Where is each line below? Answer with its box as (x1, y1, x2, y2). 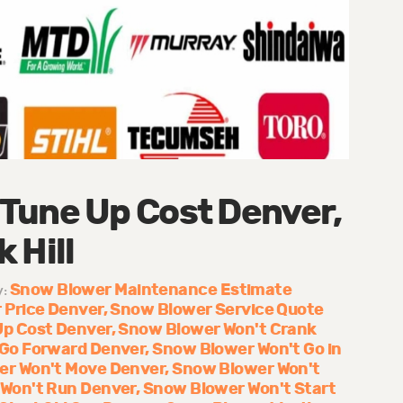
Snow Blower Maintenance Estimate (9, 281, 292, 300)
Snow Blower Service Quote (110, 300, 324, 320)
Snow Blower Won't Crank (118, 320, 317, 340)
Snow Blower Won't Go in (152, 340, 342, 360)
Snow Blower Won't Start (142, 380, 336, 399)
